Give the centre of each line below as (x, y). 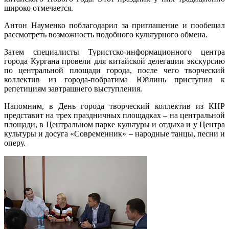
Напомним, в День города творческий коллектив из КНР (114, 106)
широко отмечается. (39, 8)
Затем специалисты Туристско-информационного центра (114, 52)
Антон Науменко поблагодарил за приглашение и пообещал (114, 26)
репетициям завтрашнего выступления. (73, 89)
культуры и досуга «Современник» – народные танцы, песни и (114, 134)
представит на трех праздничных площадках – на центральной (114, 116)
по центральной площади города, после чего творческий (114, 71)
